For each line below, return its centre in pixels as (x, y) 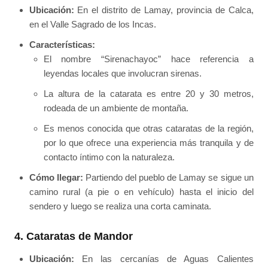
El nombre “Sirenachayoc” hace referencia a (148, 59)
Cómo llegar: (56, 177)
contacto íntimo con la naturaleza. (109, 157)
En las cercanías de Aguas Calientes (164, 259)
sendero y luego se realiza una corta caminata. (120, 206)
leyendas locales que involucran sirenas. (122, 73)
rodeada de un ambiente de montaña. (116, 108)
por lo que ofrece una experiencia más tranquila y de (148, 142)
